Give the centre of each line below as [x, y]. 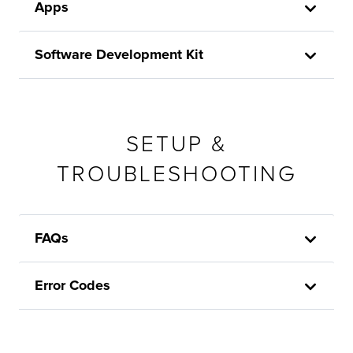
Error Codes [72, 285]
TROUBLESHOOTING [176, 174]
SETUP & [176, 144]
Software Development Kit [119, 54]
